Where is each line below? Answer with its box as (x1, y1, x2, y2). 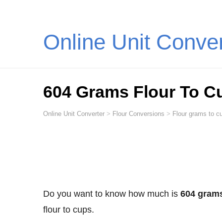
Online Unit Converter (48, 110, 105, 117)
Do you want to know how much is (50, 189, 180, 199)
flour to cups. (43, 205, 94, 215)
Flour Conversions (112, 110, 165, 117)
